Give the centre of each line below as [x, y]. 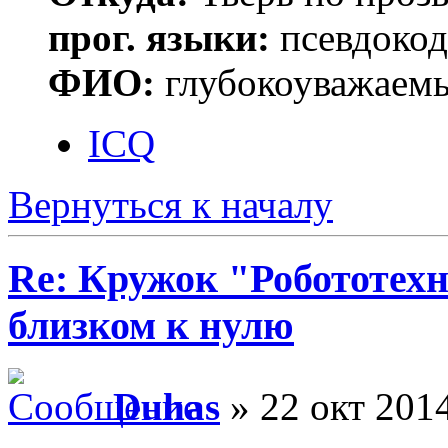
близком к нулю [151, 326]
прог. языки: [159, 37]
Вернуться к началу [170, 204]
